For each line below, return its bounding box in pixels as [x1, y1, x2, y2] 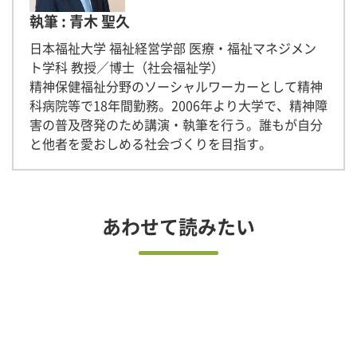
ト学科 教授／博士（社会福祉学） [29, 57, 224, 76]
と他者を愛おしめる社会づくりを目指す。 [29, 134, 272, 153]
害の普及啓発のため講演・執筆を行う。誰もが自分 [29, 115, 323, 134]
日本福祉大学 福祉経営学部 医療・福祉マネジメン [29, 38, 316, 57]
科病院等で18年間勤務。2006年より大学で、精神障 [29, 96, 328, 115]
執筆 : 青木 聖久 [29, 10, 130, 32]
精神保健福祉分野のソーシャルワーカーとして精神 [29, 76, 323, 96]
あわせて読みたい [102, 212, 255, 241]
